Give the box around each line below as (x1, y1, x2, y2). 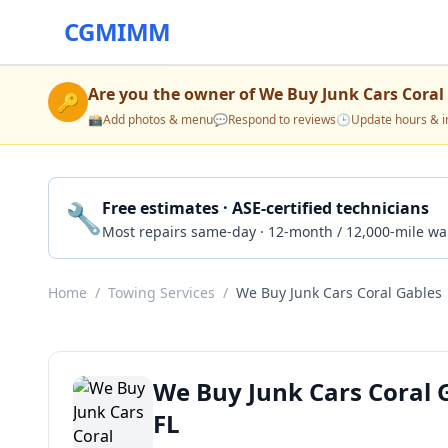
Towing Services (108, 283, 215, 302)
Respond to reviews (228, 111, 336, 128)
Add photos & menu (103, 111, 213, 128)
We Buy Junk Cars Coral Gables (236, 283, 442, 302)
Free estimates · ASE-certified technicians (102, 197, 429, 219)
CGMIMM (64, 15, 171, 48)
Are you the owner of (88, 83, 259, 105)
